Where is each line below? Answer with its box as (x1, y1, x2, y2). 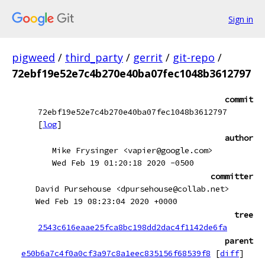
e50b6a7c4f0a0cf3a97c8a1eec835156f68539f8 (21, 248, 211, 258)
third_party (65, 50, 123, 64)
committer (211, 171, 253, 182)
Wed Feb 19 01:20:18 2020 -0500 (52, 157, 194, 168)
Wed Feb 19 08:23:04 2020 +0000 (35, 196, 177, 206)
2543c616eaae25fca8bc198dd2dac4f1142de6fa (38, 222, 227, 232)
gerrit (133, 50, 163, 64)
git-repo (173, 50, 215, 64)
